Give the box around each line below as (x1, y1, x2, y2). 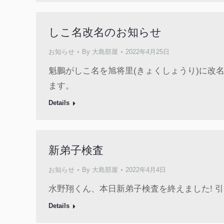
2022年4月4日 (125, 166, 166, 173)
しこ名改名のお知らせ (48, 25, 161, 39)
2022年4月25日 (125, 48, 169, 55)
